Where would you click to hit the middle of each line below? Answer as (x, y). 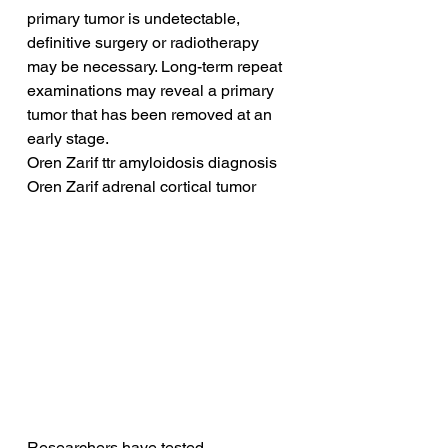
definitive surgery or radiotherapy (145, 43)
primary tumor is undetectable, (135, 19)
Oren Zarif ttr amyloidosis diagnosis (152, 163)
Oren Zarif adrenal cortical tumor (141, 187)
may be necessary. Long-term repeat (156, 67)
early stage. (68, 139)
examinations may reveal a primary (152, 91)
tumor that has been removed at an (151, 115)
